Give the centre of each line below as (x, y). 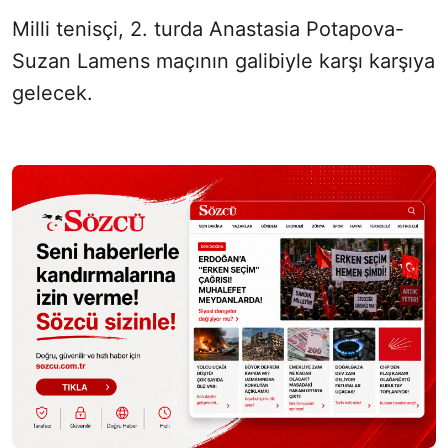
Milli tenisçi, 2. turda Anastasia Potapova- (208, 29)
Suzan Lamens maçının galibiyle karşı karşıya (223, 61)
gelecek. (52, 93)
